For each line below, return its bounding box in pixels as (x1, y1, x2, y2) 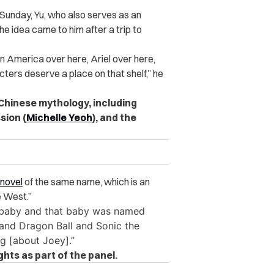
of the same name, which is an (22, 176, 150, 188)
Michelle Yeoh (26, 111, 92, 124)
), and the (92, 111, 136, 124)
